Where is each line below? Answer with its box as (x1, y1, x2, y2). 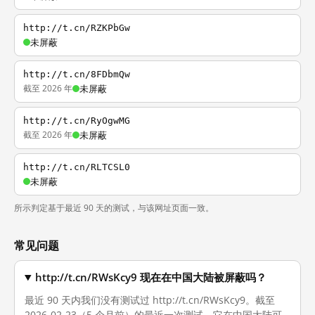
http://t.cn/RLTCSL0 (23, 162, 130, 172)
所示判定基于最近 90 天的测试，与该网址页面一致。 (14, 202, 214, 214)
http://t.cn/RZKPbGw (23, 22, 130, 33)
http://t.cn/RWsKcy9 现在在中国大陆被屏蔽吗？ (35, 271, 267, 284)
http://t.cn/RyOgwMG (23, 115, 130, 126)
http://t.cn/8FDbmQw (23, 69, 130, 79)
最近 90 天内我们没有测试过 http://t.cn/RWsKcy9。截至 (25, 293, 275, 307)
